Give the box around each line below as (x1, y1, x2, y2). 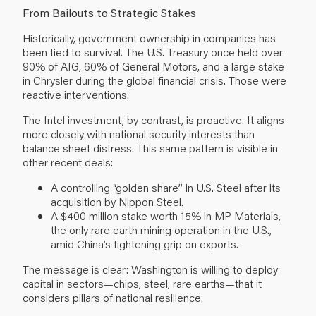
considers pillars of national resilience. (23, 289, 203, 305)
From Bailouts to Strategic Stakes (23, 4, 196, 20)
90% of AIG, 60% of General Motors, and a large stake (23, 58, 284, 73)
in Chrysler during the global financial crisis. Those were (23, 72, 286, 87)
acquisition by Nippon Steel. (51, 193, 183, 209)
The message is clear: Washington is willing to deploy (23, 261, 278, 276)
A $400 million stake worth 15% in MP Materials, (51, 207, 281, 223)
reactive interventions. (23, 86, 129, 102)
